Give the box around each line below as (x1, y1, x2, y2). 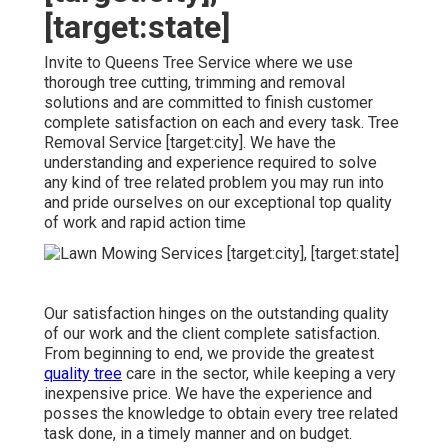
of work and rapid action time (44, 213, 246, 233)
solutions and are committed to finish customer (44, 93, 373, 113)
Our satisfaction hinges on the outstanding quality (44, 303, 389, 323)
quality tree (44, 363, 122, 383)
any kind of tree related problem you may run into (44, 173, 384, 193)
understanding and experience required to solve (44, 153, 377, 173)
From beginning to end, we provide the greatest (44, 343, 374, 363)
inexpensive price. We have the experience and (44, 383, 372, 403)
